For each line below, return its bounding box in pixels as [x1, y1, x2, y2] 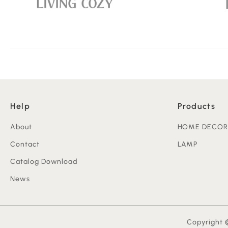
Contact [10, 140, 40, 149]
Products [177, 101, 216, 111]
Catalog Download [10, 157, 78, 166]
